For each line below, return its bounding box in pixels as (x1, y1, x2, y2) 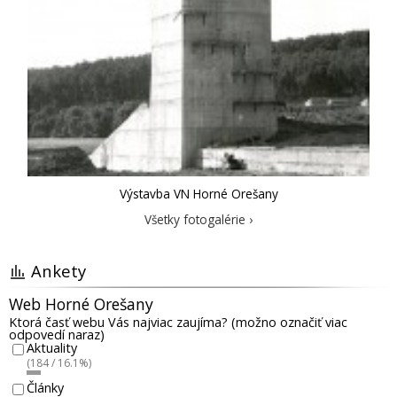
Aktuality (27, 339, 77, 357)
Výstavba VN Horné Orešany (119, 184, 278, 202)
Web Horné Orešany (9, 292, 153, 315)
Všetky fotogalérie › (144, 210, 253, 228)
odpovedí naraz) (9, 325, 105, 343)
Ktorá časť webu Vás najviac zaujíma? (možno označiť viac (9, 313, 347, 331)
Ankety (31, 259, 86, 282)
